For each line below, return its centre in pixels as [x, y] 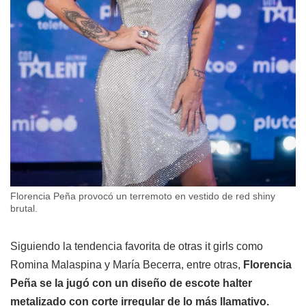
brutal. [24, 208]
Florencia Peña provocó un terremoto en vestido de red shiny [143, 196]
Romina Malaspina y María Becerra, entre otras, [125, 264]
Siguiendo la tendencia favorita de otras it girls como [137, 246]
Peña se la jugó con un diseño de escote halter [131, 283]
